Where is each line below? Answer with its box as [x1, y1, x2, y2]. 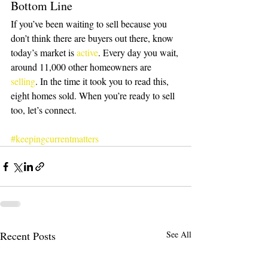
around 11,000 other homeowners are [11, 60, 154, 74]
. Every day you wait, [98, 46, 181, 59]
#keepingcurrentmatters [11, 132, 99, 145]
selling [11, 75, 35, 88]
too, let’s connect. [11, 103, 77, 117]
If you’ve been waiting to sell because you [11, 17, 169, 31]
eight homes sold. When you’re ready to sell [11, 89, 177, 102]
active [77, 46, 98, 59]
